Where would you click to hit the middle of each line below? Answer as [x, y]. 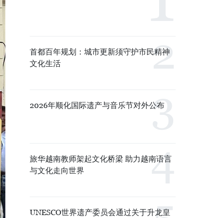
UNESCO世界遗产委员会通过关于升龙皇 [100, 212]
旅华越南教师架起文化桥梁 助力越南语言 [101, 159]
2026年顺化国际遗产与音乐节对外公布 [97, 105]
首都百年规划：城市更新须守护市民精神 [100, 52]
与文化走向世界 [57, 171]
